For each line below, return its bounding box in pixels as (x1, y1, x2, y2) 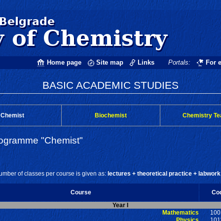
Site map (96, 59, 123, 66)
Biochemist (95, 111, 127, 119)
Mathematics (162, 209, 199, 216)
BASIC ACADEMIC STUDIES (42, 79, 179, 92)
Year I (112, 201, 128, 209)
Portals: (168, 59, 190, 66)
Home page (47, 59, 81, 66)
